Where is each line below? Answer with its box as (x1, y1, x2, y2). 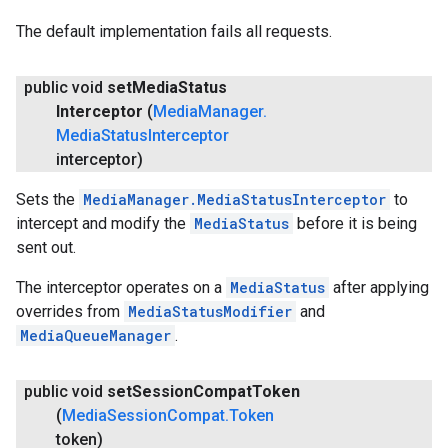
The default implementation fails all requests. (16, 22, 332, 42)
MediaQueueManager (20, 326, 171, 346)
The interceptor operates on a (16, 278, 226, 298)
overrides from (16, 302, 124, 322)
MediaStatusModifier (128, 302, 292, 322)
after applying (329, 278, 429, 298)
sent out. (16, 238, 76, 258)
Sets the (16, 190, 79, 210)
